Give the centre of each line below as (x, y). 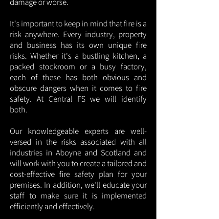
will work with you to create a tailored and (78, 163)
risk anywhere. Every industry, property (78, 34)
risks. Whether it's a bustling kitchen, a (78, 56)
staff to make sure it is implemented (78, 196)
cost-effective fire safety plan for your (78, 174)
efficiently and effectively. (52, 206)
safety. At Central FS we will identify (78, 99)
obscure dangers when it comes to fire (78, 88)
